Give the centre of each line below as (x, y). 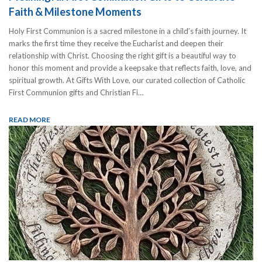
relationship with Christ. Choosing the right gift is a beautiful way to (123, 55)
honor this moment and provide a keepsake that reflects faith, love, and (130, 68)
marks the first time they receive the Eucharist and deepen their (116, 43)
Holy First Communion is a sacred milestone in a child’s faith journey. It (127, 31)
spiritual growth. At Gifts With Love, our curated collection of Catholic (127, 80)
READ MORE (30, 119)
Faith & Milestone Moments (75, 11)
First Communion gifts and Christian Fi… (76, 92)
